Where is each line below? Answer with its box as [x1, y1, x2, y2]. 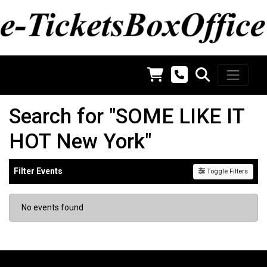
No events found [21, 202, 83, 212]
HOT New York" [9, 129, 151, 154]
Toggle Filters [205, 167, 248, 175]
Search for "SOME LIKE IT [9, 104, 244, 129]
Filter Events [14, 166, 63, 176]
